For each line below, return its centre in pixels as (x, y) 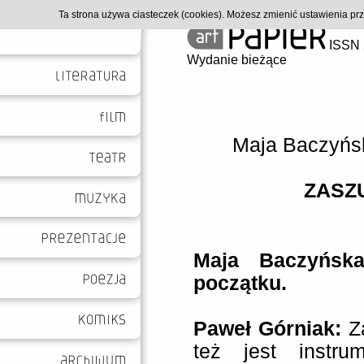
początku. (240, 283)
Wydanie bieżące (237, 60)
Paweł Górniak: (267, 329)
